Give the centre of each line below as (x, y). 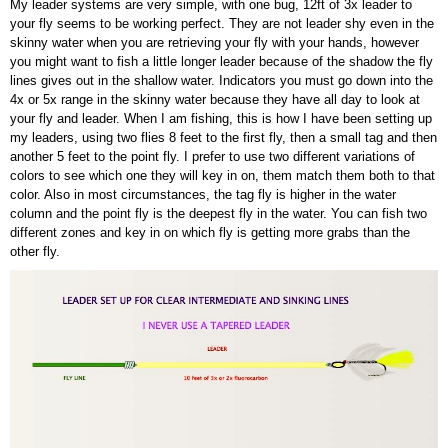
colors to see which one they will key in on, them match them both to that (222, 176)
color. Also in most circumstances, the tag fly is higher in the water (203, 195)
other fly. (35, 252)
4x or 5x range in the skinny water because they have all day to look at (215, 100)
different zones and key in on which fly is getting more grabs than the (210, 233)
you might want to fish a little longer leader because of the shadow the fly (221, 62)
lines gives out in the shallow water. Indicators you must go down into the (221, 81)
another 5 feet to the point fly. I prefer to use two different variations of (212, 157)
